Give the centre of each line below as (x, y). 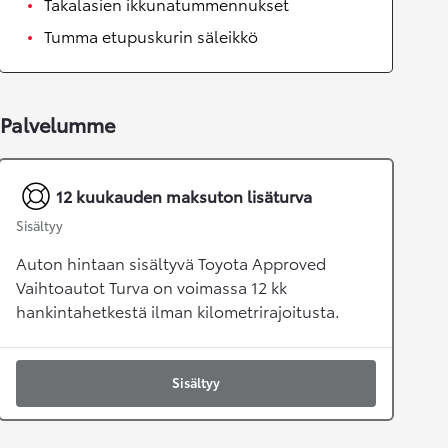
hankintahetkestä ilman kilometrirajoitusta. (178, 311)
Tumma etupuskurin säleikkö (151, 36)
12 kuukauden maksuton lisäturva (184, 196)
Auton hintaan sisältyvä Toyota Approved (171, 263)
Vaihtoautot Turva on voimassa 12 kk (151, 287)
